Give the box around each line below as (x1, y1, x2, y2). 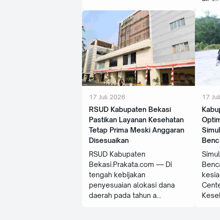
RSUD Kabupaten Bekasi (89, 105, 171, 113)
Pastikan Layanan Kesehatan (89, 115, 184, 124)
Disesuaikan (89, 136, 129, 144)
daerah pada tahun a (89, 191, 157, 199)
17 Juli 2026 (89, 92, 125, 101)
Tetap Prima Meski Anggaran (89, 125, 184, 134)
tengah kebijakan (89, 170, 145, 179)
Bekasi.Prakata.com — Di (89, 160, 172, 168)
